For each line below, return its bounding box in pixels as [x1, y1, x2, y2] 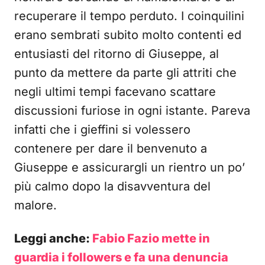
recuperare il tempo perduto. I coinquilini [14, 9, 244, 24]
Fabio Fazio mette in [92, 231, 210, 246]
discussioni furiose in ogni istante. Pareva [14, 104, 250, 118]
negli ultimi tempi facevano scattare [14, 85, 216, 99]
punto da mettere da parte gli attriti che [14, 66, 237, 80]
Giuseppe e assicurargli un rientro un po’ [14, 160, 245, 175]
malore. [14, 198, 57, 213]
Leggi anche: [14, 231, 92, 246]
